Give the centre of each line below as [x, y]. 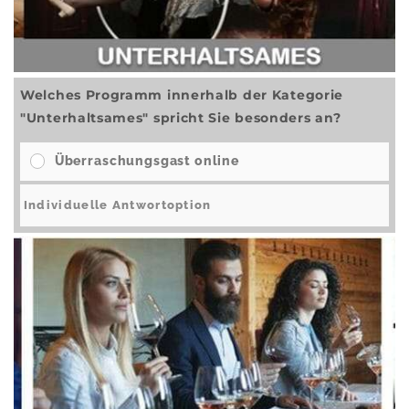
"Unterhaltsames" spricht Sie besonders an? [181, 117]
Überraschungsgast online [147, 161]
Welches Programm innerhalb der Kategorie [182, 94]
